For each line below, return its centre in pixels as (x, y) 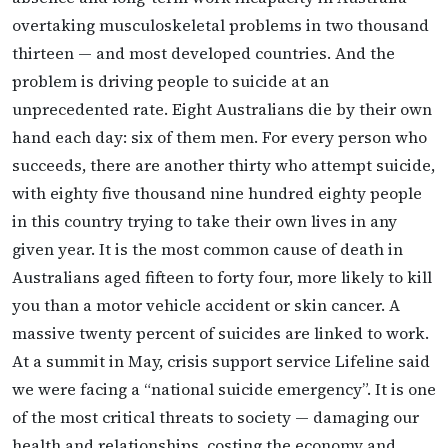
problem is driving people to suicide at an (170, 80)
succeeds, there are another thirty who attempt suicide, (223, 164)
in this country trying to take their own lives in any (204, 220)
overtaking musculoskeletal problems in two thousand (220, 24)
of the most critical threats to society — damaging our (215, 416)
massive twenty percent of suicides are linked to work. (220, 332)
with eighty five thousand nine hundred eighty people (217, 192)
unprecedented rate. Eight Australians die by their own (222, 108)
